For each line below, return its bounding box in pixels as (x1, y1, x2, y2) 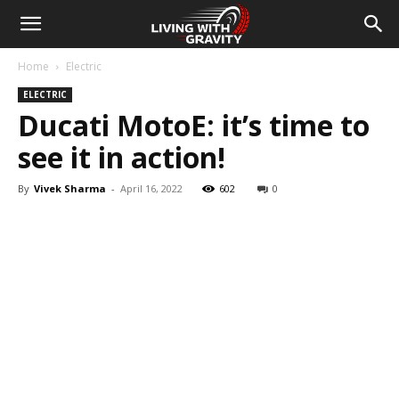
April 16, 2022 (120, 182, 183, 195)
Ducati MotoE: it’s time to (18, 106, 370, 144)
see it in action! (18, 138, 225, 176)
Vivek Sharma (34, 182, 106, 195)
